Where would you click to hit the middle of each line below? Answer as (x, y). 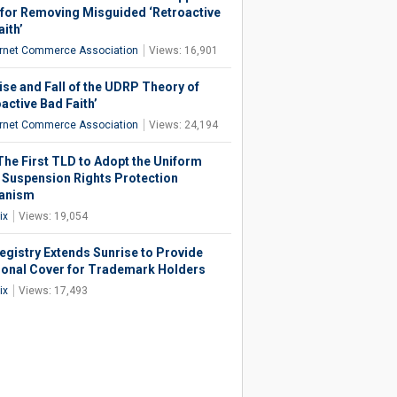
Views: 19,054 (53, 216)
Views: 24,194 (183, 125)
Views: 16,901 (183, 51)
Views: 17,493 (53, 291)
